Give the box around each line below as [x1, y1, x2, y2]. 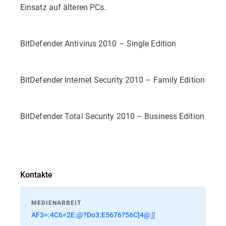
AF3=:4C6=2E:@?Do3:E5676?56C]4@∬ [31, 210, 156, 219]
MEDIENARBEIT [31, 199, 81, 206]
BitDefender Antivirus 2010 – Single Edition [20, 38, 177, 48]
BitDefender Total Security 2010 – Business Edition [20, 110, 204, 121]
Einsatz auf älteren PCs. [20, 2, 106, 12]
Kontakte [20, 169, 52, 180]
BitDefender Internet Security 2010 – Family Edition [20, 74, 205, 85]
